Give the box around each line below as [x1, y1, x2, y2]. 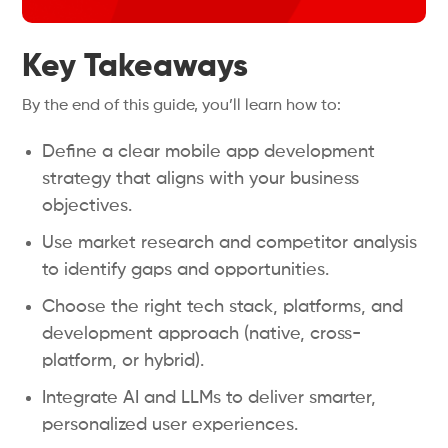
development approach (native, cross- [42, 325, 362, 343]
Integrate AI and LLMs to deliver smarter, [42, 389, 377, 407]
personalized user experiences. [42, 416, 299, 434]
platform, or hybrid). [42, 352, 205, 370]
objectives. [42, 197, 133, 215]
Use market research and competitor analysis [42, 234, 418, 252]
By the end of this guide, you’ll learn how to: [22, 98, 342, 114]
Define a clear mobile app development [42, 143, 376, 161]
